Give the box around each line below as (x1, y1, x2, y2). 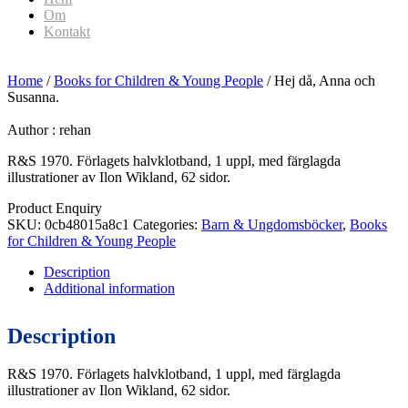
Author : (7, 122, 59, 138)
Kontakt (44, 24, 90, 39)
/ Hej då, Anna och (263, 73, 375, 88)
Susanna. (7, 89, 59, 105)
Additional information (44, 280, 175, 296)
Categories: (133, 217, 201, 232)
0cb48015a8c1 (45, 217, 129, 232)
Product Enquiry (7, 200, 102, 216)
